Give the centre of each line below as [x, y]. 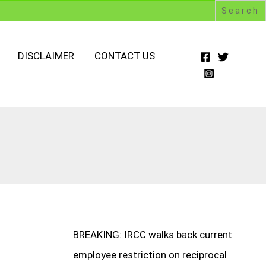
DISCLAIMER [46, 56]
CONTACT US [125, 56]
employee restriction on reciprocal [150, 255]
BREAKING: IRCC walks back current [152, 235]
